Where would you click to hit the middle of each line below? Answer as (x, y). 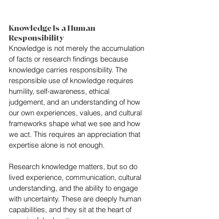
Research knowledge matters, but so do (74, 167)
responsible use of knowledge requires (72, 81)
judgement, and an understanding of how (76, 102)
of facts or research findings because (69, 59)
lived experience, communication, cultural (76, 177)
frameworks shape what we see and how (76, 124)
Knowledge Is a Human (53, 29)
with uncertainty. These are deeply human (76, 199)
